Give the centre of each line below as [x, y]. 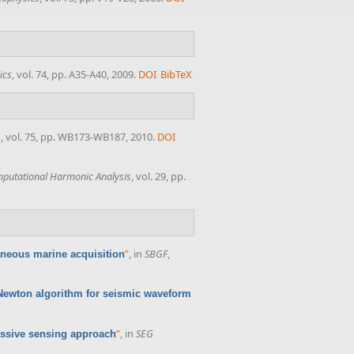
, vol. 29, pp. [158, 177]
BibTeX [177, 75]
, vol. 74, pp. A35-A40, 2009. [74, 75]
